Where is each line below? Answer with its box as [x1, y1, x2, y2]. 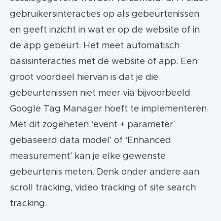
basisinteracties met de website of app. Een [10, 57, 197, 67]
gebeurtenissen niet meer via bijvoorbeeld [10, 89, 190, 98]
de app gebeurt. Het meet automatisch [10, 41, 180, 51]
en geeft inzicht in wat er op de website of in [10, 26, 200, 35]
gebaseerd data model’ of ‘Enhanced [10, 136, 171, 146]
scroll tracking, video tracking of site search [10, 184, 196, 193]
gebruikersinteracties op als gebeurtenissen [10, 10, 199, 19]
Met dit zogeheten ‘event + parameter [10, 120, 173, 130]
